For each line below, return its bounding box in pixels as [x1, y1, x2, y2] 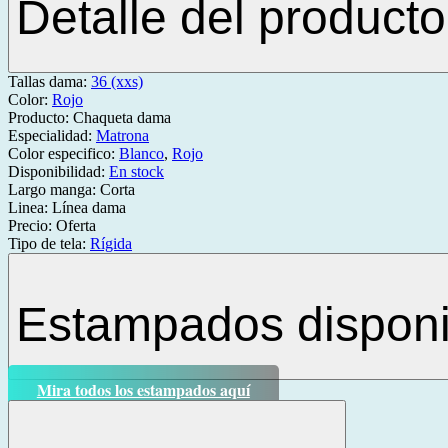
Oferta [56, 216, 96, 234]
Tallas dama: [8, 72, 91, 90]
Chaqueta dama [73, 108, 171, 126]
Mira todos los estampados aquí [36, 377, 250, 401]
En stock [109, 162, 164, 180]
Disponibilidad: [8, 162, 109, 180]
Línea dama [52, 198, 126, 216]
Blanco [119, 144, 164, 162]
